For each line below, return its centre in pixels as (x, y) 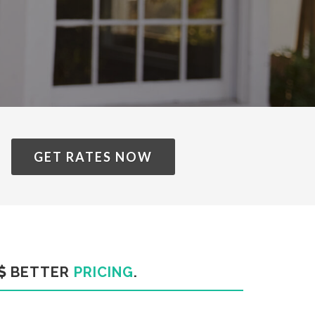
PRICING (103, 272)
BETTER (40, 272)
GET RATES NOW (93, 157)
